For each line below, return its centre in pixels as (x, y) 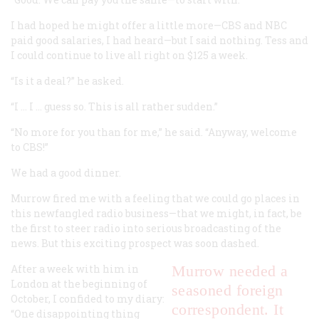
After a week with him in (75, 268)
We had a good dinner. (66, 172)
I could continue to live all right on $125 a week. (129, 55)
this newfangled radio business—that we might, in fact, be (156, 213)
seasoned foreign (227, 290)
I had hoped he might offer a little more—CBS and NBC (149, 25)
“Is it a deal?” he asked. (67, 80)
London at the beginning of (79, 283)
